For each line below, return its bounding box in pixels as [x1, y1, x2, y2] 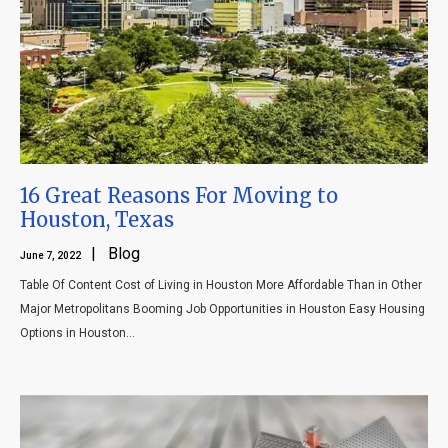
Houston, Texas [20, 207, 174, 233]
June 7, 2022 [20, 250, 83, 262]
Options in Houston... [20, 326, 135, 341]
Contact [195, 75, 253, 94]
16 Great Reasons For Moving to [20, 183, 338, 209]
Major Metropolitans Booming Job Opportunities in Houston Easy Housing [20, 302, 425, 317]
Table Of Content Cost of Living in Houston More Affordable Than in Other [20, 278, 422, 293]
